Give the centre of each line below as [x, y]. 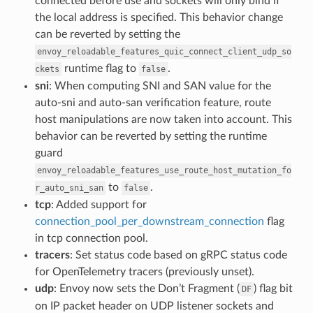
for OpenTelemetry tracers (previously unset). [144, 271]
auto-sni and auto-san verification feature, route [153, 102]
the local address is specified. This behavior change [159, 17]
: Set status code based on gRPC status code [178, 255]
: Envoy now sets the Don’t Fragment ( [146, 288]
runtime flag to [100, 68]
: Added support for [99, 204]
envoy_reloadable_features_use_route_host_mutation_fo [164, 170]
